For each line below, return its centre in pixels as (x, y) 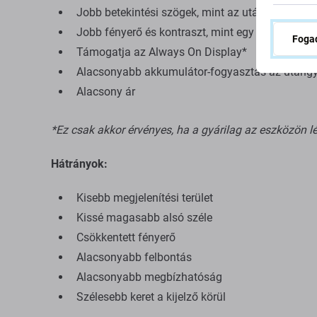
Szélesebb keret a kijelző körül (151, 297)
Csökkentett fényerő (126, 237)
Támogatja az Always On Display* (162, 52)
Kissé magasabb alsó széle (144, 218)
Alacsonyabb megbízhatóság (149, 277)
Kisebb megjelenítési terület (145, 198)
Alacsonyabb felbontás (134, 257)
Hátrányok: (79, 164)
